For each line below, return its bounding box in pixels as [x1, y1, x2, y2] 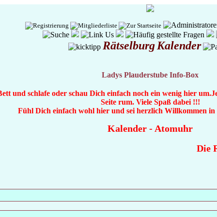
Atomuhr [155, 123, 193, 134]
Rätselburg [102, 39, 155, 52]
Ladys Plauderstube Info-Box [102, 71, 199, 79]
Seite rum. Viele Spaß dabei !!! [100, 98, 200, 106]
